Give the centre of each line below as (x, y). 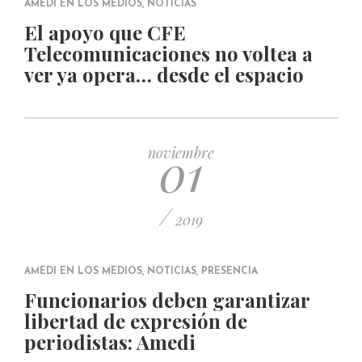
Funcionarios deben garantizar (167, 300)
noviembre (181, 153)
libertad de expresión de (136, 321)
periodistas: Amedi (110, 342)
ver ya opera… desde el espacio (164, 74)
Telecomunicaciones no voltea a (168, 53)
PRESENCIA (229, 271)
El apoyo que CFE (105, 32)
